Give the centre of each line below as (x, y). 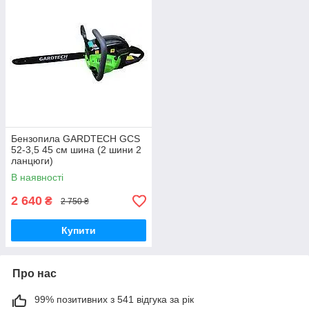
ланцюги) (32, 161)
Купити (79, 231)
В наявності (37, 178)
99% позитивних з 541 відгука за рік (114, 300)
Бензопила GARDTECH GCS (76, 139)
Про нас (34, 274)
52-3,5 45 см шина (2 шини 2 (76, 150)
